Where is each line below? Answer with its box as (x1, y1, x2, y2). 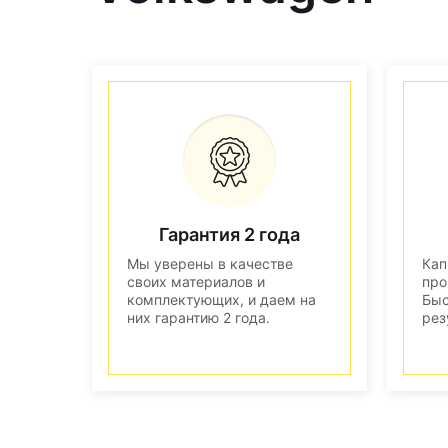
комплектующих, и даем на (127, 290, 316, 308)
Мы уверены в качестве (127, 254, 293, 272)
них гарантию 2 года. (127, 308, 270, 326)
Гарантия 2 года (159, 223, 300, 245)
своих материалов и (127, 272, 265, 290)
